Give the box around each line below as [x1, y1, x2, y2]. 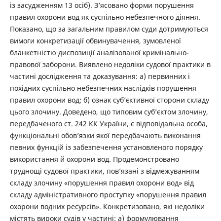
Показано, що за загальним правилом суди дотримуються [9, 24, 208, 34]
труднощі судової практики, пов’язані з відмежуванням [9, 166, 199, 176]
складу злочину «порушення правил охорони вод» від [9, 178, 194, 188]
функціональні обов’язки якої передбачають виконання [9, 131, 201, 141]
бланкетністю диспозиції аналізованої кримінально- [9, 48, 189, 58]
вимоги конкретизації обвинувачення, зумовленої [9, 36, 181, 46]
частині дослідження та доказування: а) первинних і [9, 72, 190, 81]
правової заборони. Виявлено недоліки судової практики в [9, 60, 211, 70]
